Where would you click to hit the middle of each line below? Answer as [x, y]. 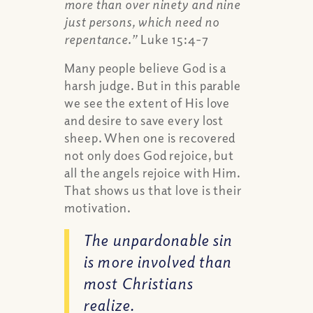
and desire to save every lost [144, 120]
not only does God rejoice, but [150, 155]
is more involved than [158, 262]
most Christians [138, 283]
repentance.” [101, 39]
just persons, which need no [142, 22]
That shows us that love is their [153, 190]
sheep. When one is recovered [150, 137]
